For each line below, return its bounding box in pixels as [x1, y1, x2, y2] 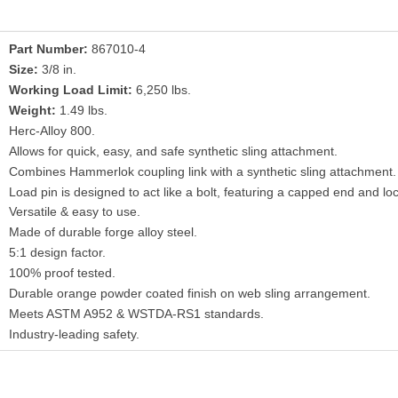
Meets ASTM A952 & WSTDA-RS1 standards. [9, 306, 264, 321]
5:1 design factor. [9, 245, 106, 260]
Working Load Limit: [9, 83, 132, 98]
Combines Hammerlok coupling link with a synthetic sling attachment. [9, 163, 396, 179]
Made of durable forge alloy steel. [9, 225, 197, 240]
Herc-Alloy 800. [9, 123, 95, 138]
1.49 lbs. [56, 103, 107, 118]
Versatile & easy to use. [9, 204, 140, 219]
